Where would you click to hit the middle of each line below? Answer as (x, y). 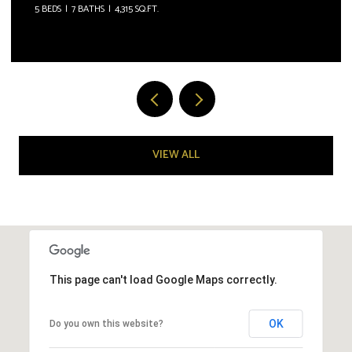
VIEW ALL (176, 155)
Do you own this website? (106, 323)
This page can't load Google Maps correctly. (163, 279)
